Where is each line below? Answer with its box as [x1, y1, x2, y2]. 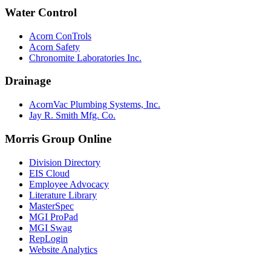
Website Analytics [29, 244, 97, 255]
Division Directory [29, 157, 100, 168]
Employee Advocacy [29, 178, 109, 189]
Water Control [5, 5, 77, 19]
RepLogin [29, 233, 68, 244]
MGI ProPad [29, 211, 78, 222]
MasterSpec [29, 200, 74, 211]
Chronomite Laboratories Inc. [29, 52, 142, 63]
